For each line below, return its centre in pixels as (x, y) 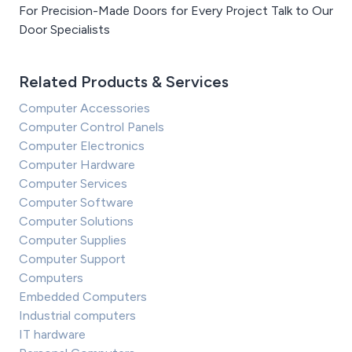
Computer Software (76, 203)
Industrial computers (77, 316)
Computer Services (73, 184)
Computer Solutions (76, 222)
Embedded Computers (83, 297)
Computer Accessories (84, 108)
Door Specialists (64, 30)
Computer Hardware (77, 165)
